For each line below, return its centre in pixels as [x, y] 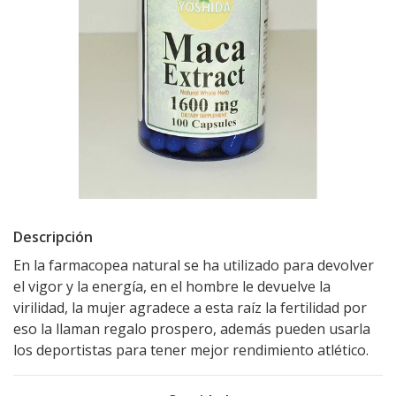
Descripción [53, 237]
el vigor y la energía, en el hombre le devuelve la [172, 286]
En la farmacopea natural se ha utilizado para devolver [194, 265]
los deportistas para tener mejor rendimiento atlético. [191, 350]
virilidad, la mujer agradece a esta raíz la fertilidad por [190, 308]
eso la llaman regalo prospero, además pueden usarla [192, 329]
